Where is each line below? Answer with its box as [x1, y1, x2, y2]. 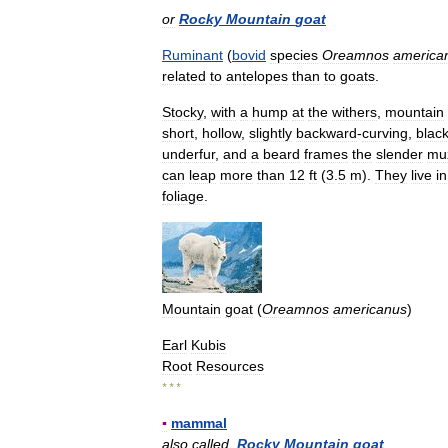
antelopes [226, 68, 288, 84]
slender [376, 146, 423, 162]
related [162, 68, 206, 84]
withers [332, 104, 377, 120]
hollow [202, 125, 241, 141]
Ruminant [162, 47, 223, 63]
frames [304, 146, 348, 162]
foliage [162, 188, 204, 204]
